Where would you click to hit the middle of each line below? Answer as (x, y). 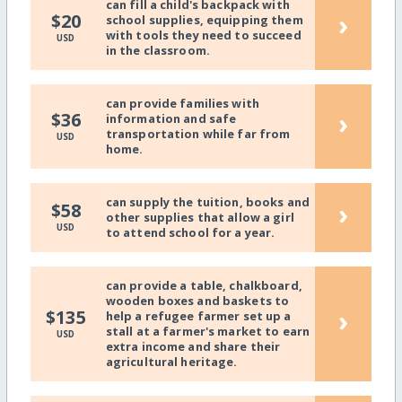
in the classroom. (157, 50)
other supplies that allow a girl (200, 217)
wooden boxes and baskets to (197, 300)
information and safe (171, 118)
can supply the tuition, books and (208, 201)
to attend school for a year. (190, 232)
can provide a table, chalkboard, (204, 285)
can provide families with (182, 103)
